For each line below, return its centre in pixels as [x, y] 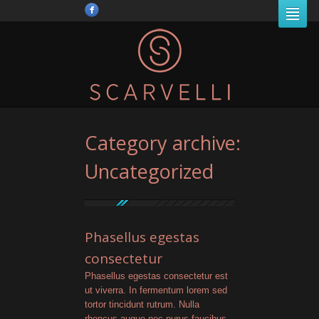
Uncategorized [149, 171]
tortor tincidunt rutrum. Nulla [142, 304]
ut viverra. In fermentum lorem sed [156, 290]
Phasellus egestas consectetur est [156, 276]
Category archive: [163, 143]
